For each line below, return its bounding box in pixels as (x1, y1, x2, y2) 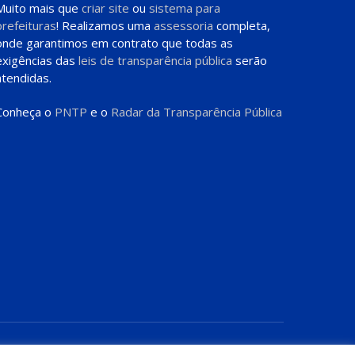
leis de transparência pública (78, 52, 232, 69)
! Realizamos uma (55, 17, 154, 34)
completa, (212, 17, 270, 34)
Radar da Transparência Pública (110, 104, 282, 120)
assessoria (153, 17, 213, 34)
